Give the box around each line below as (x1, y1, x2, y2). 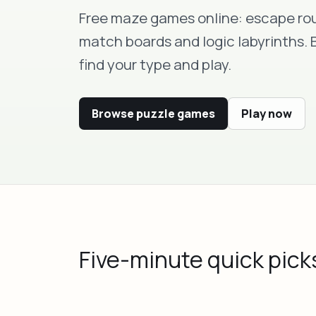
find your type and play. (79, 54, 231, 74)
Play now (241, 105, 292, 121)
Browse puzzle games (92, 105, 215, 121)
